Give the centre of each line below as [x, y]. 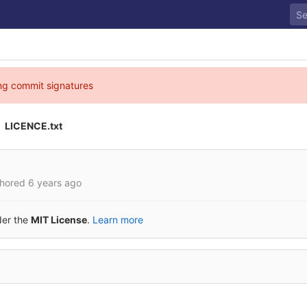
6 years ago [55, 183]
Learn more [118, 220]
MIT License [59, 220]
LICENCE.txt [34, 126]
